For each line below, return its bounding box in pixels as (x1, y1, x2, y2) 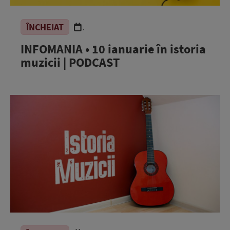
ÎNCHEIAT (26, 21, 64, 33)
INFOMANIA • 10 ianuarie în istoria (21, 41, 206, 57)
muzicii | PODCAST (21, 54, 120, 70)
